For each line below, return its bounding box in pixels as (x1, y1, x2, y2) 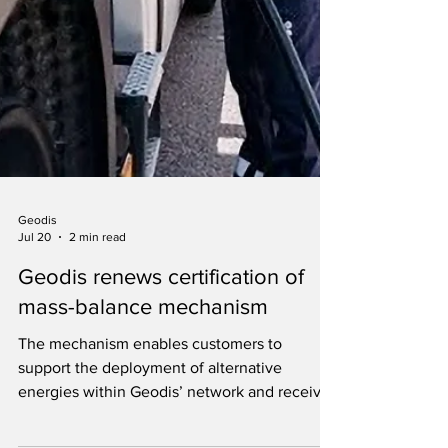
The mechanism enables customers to (18, 383, 282, 400)
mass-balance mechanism (18, 343, 268, 366)
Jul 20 (18, 277, 51, 292)
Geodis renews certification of (18, 313, 304, 336)
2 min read (69, 277, 126, 292)
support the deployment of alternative (18, 407, 282, 424)
